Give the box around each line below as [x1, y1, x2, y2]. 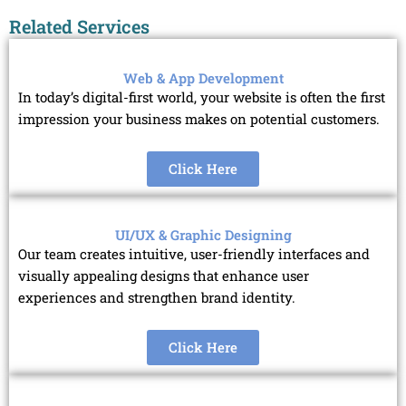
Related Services [9, 14, 150, 39]
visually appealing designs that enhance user [18, 266, 309, 285]
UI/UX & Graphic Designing [114, 226, 292, 245]
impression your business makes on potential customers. [18, 110, 380, 129]
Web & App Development [122, 69, 284, 88]
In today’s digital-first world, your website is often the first [18, 88, 385, 107]
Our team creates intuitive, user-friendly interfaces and [18, 245, 370, 264]
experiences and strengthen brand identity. [18, 288, 295, 307]
